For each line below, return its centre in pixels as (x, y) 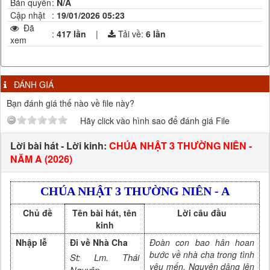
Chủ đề (38, 212)
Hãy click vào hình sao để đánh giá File (155, 120)
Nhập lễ (31, 242)
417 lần (75, 33)
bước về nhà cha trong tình (202, 254)
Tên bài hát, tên (105, 212)
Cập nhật (28, 15)
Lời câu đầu (202, 212)
